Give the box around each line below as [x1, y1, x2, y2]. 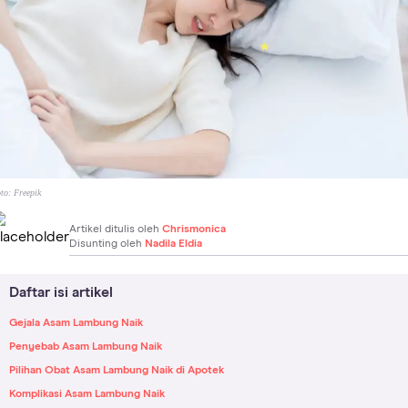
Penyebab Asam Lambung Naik [9, 341, 162, 352]
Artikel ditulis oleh [69, 223, 162, 235]
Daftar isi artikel [9, 284, 113, 300]
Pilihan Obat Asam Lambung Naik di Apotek [9, 364, 224, 376]
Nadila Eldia [145, 238, 202, 250]
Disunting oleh [69, 238, 145, 250]
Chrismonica [162, 223, 226, 235]
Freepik [14, 187, 41, 198]
